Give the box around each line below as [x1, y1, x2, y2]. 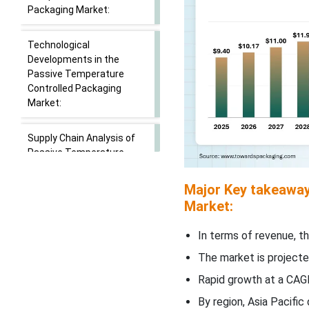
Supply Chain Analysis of [28, 132, 135, 143]
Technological [28, 39, 90, 50]
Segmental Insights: [28, 211, 117, 222]
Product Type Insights [28, 246, 126, 257]
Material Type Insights [28, 281, 127, 292]
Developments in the [28, 54, 119, 65]
